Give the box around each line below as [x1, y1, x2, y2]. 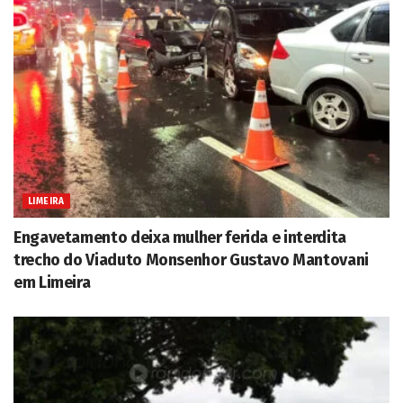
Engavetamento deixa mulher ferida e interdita [13, 227, 346, 247]
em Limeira [13, 272, 91, 292]
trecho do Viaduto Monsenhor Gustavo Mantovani [13, 249, 369, 270]
